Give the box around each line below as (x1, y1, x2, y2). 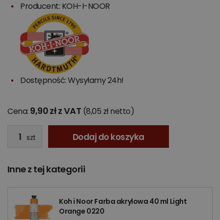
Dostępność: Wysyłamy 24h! (20, 75, 124, 86)
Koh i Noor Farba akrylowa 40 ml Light (59, 196, 187, 206)
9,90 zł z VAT (30, 105, 82, 117)
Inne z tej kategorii (7, 163, 85, 175)
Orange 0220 (59, 206, 105, 216)
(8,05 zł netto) (82, 106, 135, 117)
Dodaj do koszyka (72, 131, 144, 143)
